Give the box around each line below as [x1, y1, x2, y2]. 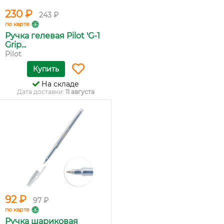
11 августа [65, 88, 94, 96]
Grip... [5, 40, 26, 50]
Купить [32, 64, 59, 74]
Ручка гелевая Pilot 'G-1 [5, 31, 100, 41]
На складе [39, 79, 79, 89]
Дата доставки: [16, 88, 65, 96]
